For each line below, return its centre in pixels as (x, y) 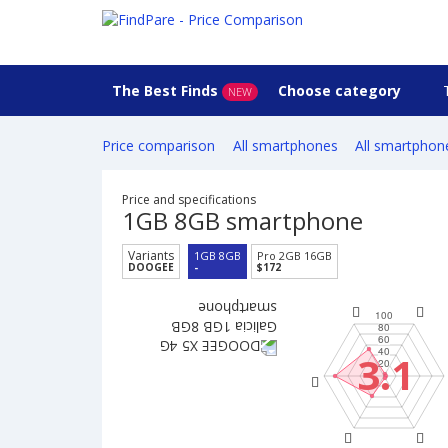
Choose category (341, 90)
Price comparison (158, 146)
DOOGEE (151, 267)
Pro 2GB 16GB (294, 256)
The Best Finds (165, 90)
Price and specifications (189, 200)
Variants (151, 256)
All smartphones (285, 146)
